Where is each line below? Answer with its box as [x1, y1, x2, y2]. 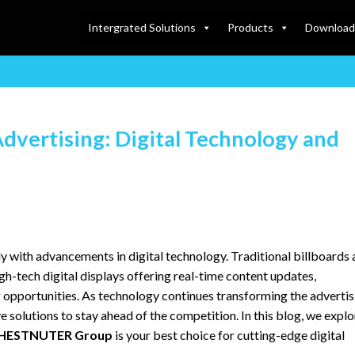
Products [227, 21, 273, 34]
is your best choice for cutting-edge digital [113, 326, 345, 342]
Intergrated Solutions [87, 21, 196, 34]
